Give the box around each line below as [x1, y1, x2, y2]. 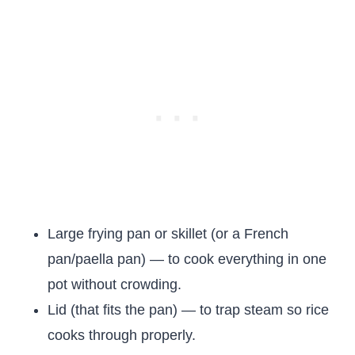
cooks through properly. [48, 327, 196, 343]
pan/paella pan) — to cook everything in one [48, 251, 326, 267]
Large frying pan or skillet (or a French [48, 226, 288, 242]
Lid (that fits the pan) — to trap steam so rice [48, 302, 329, 318]
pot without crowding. [48, 277, 181, 292]
